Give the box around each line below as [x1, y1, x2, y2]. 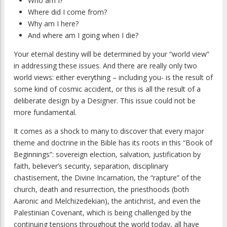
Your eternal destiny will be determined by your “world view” [14, 49, 209, 59]
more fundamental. [14, 107, 77, 118]
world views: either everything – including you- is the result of [14, 72, 213, 83]
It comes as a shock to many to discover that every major [14, 126, 204, 136]
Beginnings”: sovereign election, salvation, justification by [14, 149, 201, 160]
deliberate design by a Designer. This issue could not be [14, 96, 196, 106]
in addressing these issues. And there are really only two [14, 61, 197, 71]
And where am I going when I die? [28, 30, 138, 41]
